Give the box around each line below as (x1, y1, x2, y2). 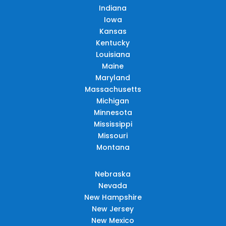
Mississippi (93, 119, 132, 129)
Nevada (98, 180, 128, 191)
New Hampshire (84, 192, 142, 202)
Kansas (99, 26, 127, 36)
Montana (96, 142, 130, 152)
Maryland (95, 72, 131, 83)
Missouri (98, 130, 128, 141)
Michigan (96, 95, 130, 106)
